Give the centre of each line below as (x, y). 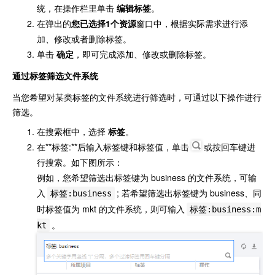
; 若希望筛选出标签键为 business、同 (189, 192)
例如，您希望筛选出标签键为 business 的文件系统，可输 (147, 177)
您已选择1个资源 (104, 23)
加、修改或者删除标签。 (84, 38)
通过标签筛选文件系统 (55, 75)
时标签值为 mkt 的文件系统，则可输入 (111, 208)
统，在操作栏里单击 (77, 8)
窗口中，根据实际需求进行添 (192, 23)
